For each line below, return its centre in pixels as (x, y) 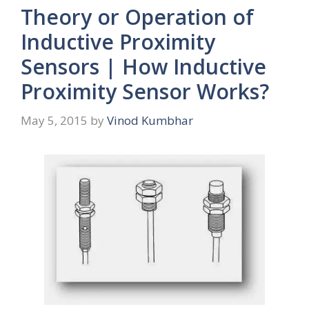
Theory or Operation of (137, 17)
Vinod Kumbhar (150, 120)
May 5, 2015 (54, 120)
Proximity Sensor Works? (145, 92)
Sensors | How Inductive (143, 67)
